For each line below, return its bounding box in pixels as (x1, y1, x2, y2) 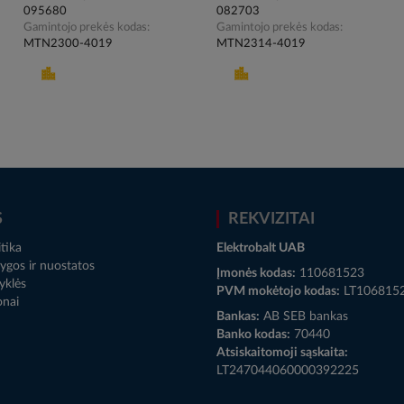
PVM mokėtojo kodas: (216, 285, 340, 298)
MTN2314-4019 (216, 38, 306, 50)
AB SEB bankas (260, 310, 348, 324)
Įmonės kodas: (216, 267, 296, 280)
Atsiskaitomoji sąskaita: (216, 346, 348, 360)
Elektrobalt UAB (216, 242, 305, 255)
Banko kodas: (216, 328, 290, 342)
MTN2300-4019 (23, 38, 114, 50)
